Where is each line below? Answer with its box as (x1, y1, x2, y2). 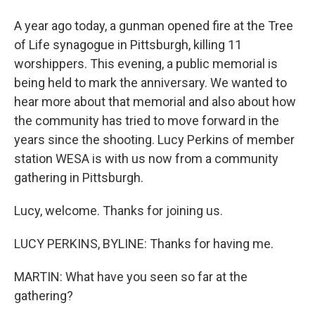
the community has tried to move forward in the (14, 113, 279, 128)
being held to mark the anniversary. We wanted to (14, 75, 287, 90)
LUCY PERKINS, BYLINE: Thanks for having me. (14, 236, 274, 251)
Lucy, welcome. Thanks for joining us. (14, 203, 223, 218)
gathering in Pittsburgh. (14, 170, 143, 185)
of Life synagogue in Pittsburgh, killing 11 (14, 37, 242, 52)
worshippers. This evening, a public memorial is (14, 56, 278, 71)
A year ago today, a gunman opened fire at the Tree (14, 18, 293, 33)
